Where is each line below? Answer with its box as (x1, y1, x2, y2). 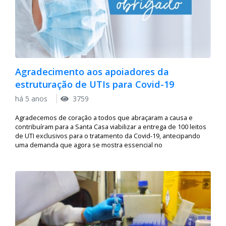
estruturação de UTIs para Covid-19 (15, 78, 174, 91)
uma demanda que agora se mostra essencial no (15, 141, 162, 150)
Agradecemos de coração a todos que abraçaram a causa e (15, 114, 193, 123)
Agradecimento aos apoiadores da (15, 66, 169, 78)
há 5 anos (15, 94, 49, 104)
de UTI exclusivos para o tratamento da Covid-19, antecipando (15, 132, 200, 141)
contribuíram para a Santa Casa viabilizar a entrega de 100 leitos (15, 123, 206, 132)
